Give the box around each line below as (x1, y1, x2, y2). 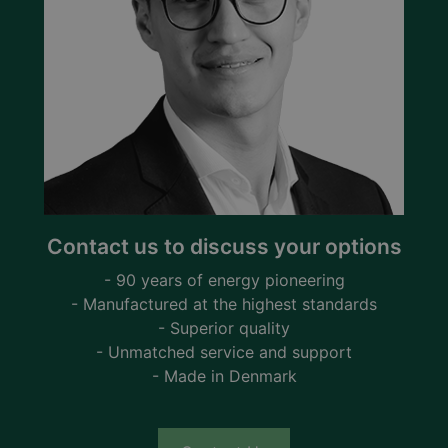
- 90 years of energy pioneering (103, 269, 345, 290)
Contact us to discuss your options (46, 233, 402, 259)
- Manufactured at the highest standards (71, 293, 377, 314)
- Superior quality (158, 317, 290, 338)
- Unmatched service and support (96, 341, 352, 362)
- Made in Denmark (151, 365, 297, 386)
